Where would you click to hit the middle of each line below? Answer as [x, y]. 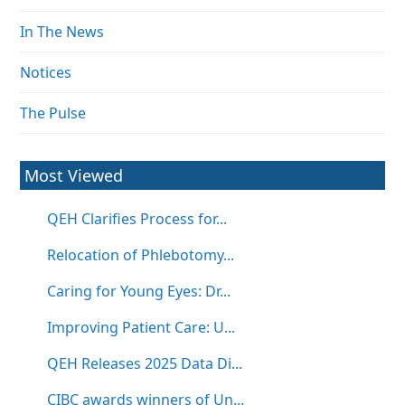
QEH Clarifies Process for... [137, 219]
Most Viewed [74, 176]
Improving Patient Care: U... [141, 328]
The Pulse [53, 113]
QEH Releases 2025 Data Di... [145, 364]
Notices [46, 73]
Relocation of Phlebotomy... [141, 255]
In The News [62, 32]
